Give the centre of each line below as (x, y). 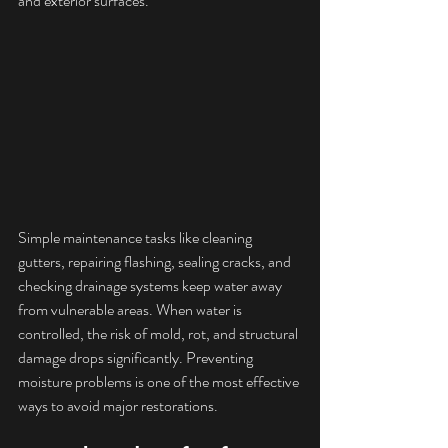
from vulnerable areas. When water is (131, 310)
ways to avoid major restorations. (118, 406)
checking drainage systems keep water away (151, 286)
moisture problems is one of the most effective (160, 382)
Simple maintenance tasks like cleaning (136, 238)
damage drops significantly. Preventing (137, 358)
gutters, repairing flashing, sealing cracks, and (156, 262)
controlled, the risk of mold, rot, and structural (159, 334)
